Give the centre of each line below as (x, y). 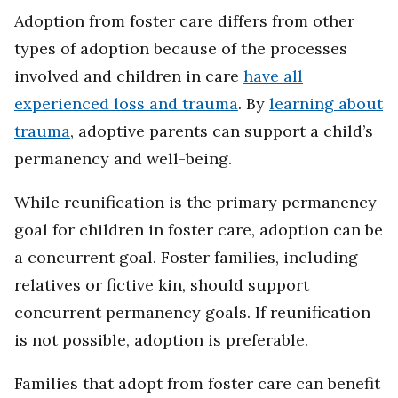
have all (273, 76)
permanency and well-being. (123, 159)
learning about (326, 104)
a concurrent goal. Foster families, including (186, 258)
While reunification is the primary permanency (195, 203)
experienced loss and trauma (126, 104)
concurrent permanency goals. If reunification (192, 313)
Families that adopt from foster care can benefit (197, 384)
